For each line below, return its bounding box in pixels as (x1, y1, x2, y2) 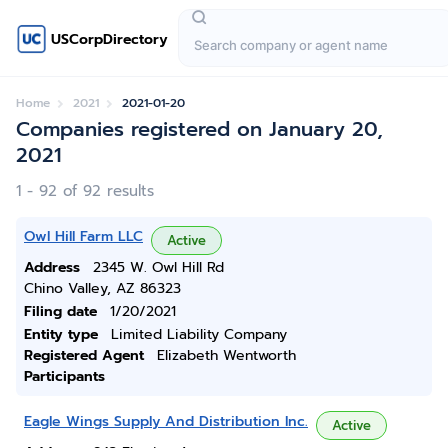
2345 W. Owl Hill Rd (93, 257, 224, 278)
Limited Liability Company (111, 324, 287, 345)
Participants (24, 366, 105, 387)
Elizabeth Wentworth (157, 345, 296, 366)
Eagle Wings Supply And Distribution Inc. (24, 411, 308, 432)
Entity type (24, 324, 98, 345)
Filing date (24, 301, 97, 322)
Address (24, 257, 80, 278)
